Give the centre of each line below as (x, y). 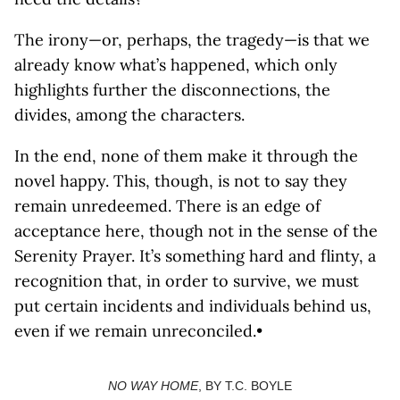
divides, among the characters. (129, 115)
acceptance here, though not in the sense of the (196, 231)
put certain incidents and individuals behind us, (193, 306)
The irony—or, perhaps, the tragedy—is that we (192, 40)
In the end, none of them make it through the (186, 156)
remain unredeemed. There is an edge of (167, 206)
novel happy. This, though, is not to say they (181, 181)
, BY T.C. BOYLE (245, 386)
